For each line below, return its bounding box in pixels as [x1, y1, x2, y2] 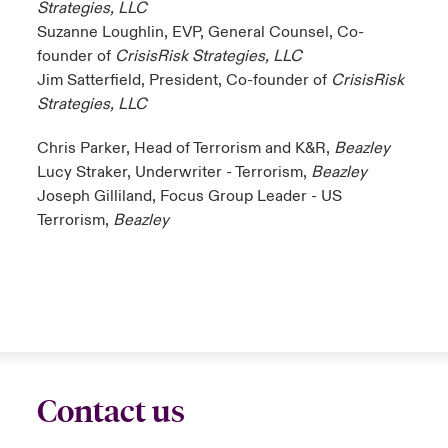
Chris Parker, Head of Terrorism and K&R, [36, 138, 334, 158]
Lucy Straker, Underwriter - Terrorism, [36, 162, 311, 182]
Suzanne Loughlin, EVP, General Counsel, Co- [36, 22, 364, 42]
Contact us [36, 393, 185, 430]
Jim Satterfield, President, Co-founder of [36, 70, 331, 90]
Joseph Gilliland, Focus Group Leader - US [36, 186, 342, 206]
